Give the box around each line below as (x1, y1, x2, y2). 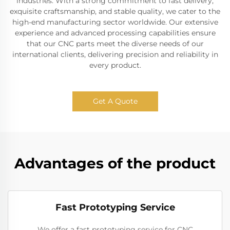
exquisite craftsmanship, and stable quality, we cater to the (10, 7, 220, 16)
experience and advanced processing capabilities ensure (14, 28, 216, 37)
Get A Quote (92, 97, 138, 106)
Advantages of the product (14, 155, 216, 172)
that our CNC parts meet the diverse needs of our (26, 39, 204, 48)
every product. (89, 61, 141, 70)
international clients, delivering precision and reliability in (12, 50, 218, 59)
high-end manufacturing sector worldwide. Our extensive (12, 17, 218, 27)
